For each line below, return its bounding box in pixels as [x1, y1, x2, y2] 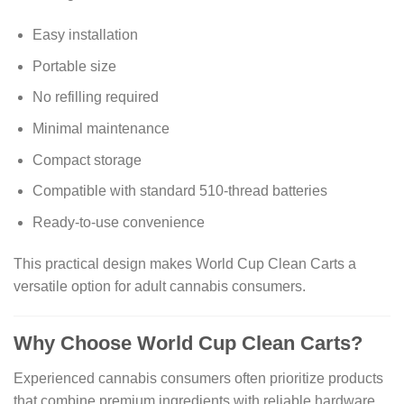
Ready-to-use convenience [32, 214, 205, 230]
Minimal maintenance [32, 121, 170, 137]
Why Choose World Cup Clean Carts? [14, 332, 363, 355]
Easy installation [32, 27, 138, 43]
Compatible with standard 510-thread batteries [32, 183, 327, 199]
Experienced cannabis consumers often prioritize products [14, 370, 383, 386]
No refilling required [32, 89, 159, 106]
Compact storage [32, 151, 142, 168]
